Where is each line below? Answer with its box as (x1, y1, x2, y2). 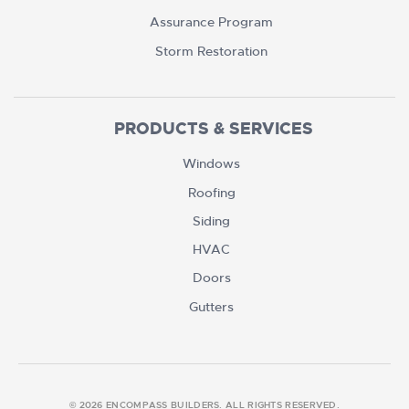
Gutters (189, 298, 234, 315)
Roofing (187, 184, 236, 201)
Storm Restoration (155, 42, 267, 59)
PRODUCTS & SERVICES (114, 117, 313, 140)
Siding (193, 212, 230, 229)
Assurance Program (150, 14, 273, 31)
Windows (183, 155, 240, 173)
